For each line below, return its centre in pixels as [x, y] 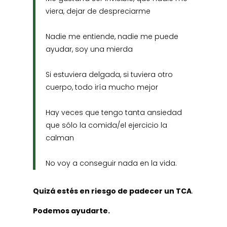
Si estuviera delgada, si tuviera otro [109, 74]
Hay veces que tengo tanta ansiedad [113, 112]
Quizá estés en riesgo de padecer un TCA [112, 191]
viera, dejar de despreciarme [98, 11]
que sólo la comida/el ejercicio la [106, 125]
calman [60, 138]
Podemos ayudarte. [71, 211]
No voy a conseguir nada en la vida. [111, 163]
